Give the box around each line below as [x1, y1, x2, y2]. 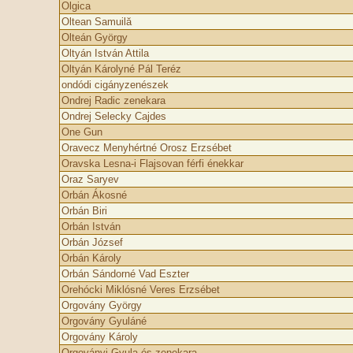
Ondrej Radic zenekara [61, 95, 165, 106]
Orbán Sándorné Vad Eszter [61, 268, 189, 280]
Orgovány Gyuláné [61, 315, 147, 327]
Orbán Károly [61, 252, 121, 264]
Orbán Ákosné [61, 189, 127, 201]
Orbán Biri [61, 205, 107, 217]
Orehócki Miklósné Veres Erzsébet [61, 284, 220, 295]
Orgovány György [61, 299, 142, 311]
